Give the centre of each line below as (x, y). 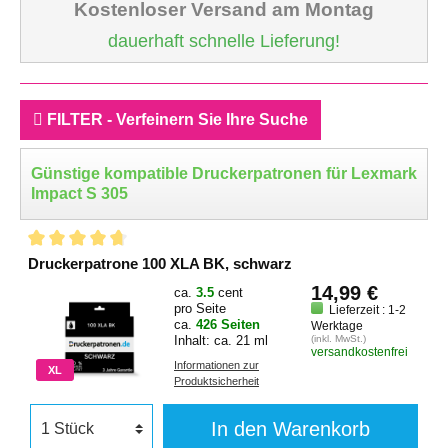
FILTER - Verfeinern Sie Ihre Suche (175, 119)
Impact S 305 (79, 193)
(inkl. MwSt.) (338, 338)
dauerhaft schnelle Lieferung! (224, 41)
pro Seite (200, 308)
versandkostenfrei (359, 352)
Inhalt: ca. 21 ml (221, 340)
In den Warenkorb (290, 429)
